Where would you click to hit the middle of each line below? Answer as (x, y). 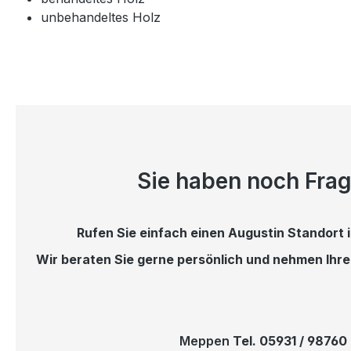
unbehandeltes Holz (101, 17)
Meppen (204, 341)
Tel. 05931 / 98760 (288, 341)
